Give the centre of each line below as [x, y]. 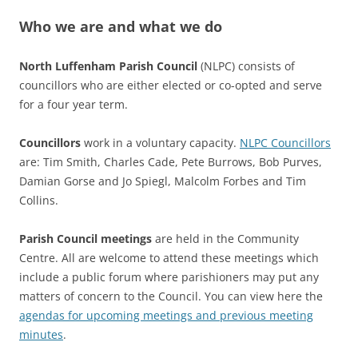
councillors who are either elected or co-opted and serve [171, 85]
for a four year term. [74, 104]
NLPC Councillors [285, 142]
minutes [41, 334]
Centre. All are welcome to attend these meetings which [169, 257]
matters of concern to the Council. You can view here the [171, 296]
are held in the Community [225, 238]
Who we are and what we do [121, 26]
